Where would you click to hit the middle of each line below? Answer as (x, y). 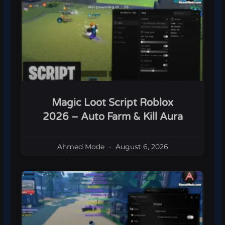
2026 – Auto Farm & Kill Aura (113, 117)
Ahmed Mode (82, 147)
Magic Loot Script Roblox (113, 103)
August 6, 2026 (141, 147)
